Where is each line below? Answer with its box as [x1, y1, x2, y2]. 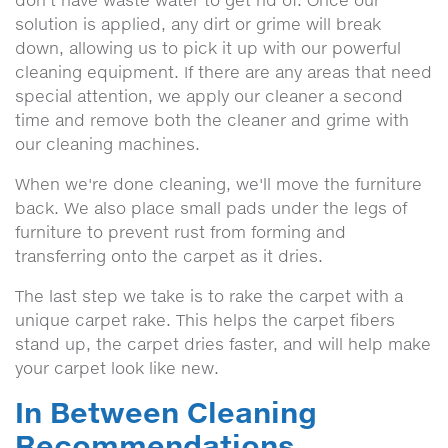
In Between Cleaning [15, 394, 317, 430]
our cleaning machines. [15, 134, 200, 154]
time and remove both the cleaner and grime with [15, 110, 409, 130]
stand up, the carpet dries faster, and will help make [15, 334, 431, 354]
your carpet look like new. [15, 358, 219, 378]
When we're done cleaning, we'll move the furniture [15, 174, 422, 194]
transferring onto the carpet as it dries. [15, 246, 323, 266]
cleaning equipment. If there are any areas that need [15, 62, 432, 82]
